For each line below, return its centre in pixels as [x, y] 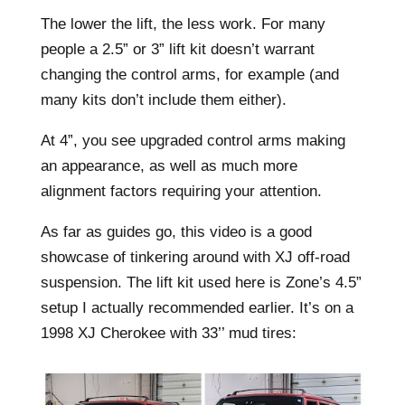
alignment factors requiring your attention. [181, 191]
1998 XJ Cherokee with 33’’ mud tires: [168, 333]
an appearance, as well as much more [169, 166]
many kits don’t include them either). [163, 100]
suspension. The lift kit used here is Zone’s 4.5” [201, 283]
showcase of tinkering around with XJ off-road [195, 257]
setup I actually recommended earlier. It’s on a [197, 308]
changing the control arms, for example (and [189, 75]
